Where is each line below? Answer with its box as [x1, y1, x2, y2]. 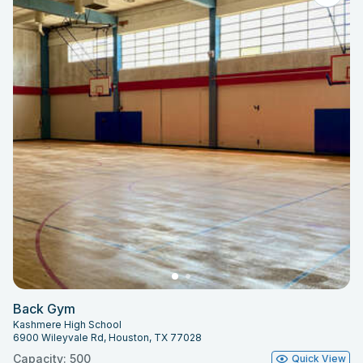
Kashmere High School [13, 318, 122, 331]
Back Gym [13, 301, 75, 318]
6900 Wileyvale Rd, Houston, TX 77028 [13, 331, 202, 344]
